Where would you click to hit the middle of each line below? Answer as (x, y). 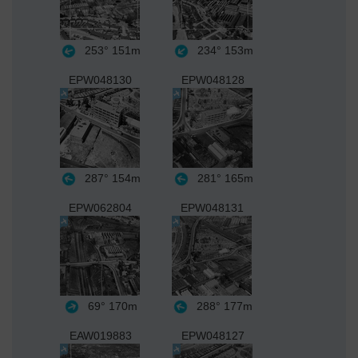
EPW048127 (213, 335)
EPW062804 (100, 207)
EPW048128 (213, 80)
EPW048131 (212, 207)
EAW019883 (100, 335)
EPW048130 (100, 80)
